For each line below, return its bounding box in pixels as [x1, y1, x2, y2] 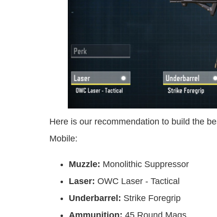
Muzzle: [69, 159, 100, 170]
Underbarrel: [69, 193, 121, 203]
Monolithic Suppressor [100, 159, 189, 170]
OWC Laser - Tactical [95, 176, 180, 186]
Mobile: [49, 134, 77, 144]
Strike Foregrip [121, 193, 181, 203]
